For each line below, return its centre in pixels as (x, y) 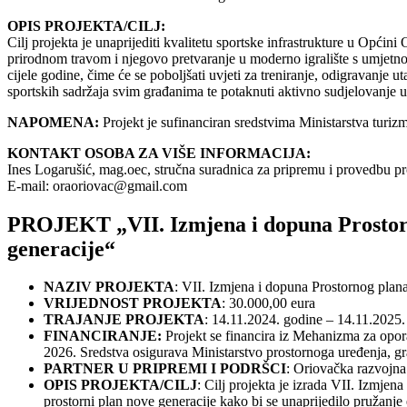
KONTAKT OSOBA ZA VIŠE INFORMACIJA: (159, 153)
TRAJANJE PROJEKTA (124, 320)
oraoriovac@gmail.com (120, 185)
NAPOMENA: (53, 122)
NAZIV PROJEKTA (109, 287)
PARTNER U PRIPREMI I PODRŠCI (165, 369)
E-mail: (30, 185)
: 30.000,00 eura (268, 303)
